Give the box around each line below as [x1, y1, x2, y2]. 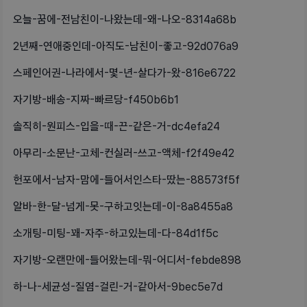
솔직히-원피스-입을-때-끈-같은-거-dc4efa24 [13, 121, 220, 132]
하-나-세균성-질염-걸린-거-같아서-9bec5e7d [13, 282, 223, 293]
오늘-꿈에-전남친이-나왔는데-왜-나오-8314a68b [13, 14, 236, 25]
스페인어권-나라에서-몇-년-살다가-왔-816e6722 [13, 68, 236, 79]
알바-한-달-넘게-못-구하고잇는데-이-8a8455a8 [13, 201, 233, 212]
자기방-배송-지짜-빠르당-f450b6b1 [13, 95, 179, 106]
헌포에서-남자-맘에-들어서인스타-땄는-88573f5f [13, 175, 240, 186]
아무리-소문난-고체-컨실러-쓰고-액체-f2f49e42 [13, 148, 234, 159]
